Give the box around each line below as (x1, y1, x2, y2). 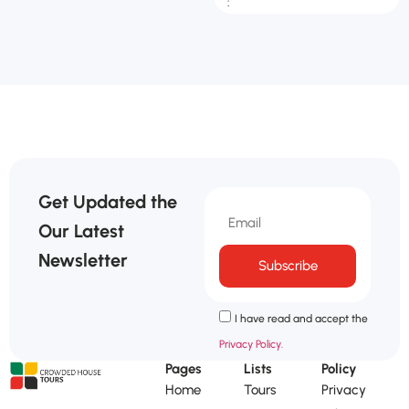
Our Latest (38, 219, 124, 242)
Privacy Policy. (219, 337, 283, 351)
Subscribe (257, 257, 318, 274)
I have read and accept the (235, 311, 368, 325)
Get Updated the (38, 190, 177, 213)
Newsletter (38, 248, 128, 271)
